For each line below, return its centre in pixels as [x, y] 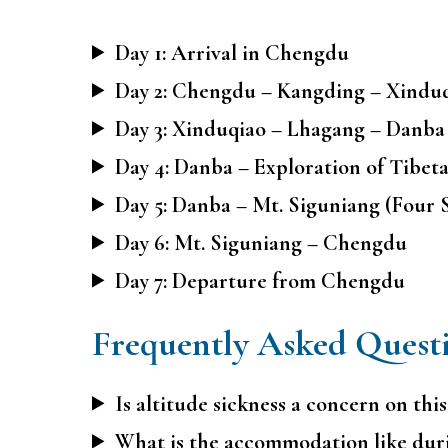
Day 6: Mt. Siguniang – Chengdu [261, 242]
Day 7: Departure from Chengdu [260, 280]
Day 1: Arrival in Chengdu [232, 52]
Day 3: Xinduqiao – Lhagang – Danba [280, 128]
